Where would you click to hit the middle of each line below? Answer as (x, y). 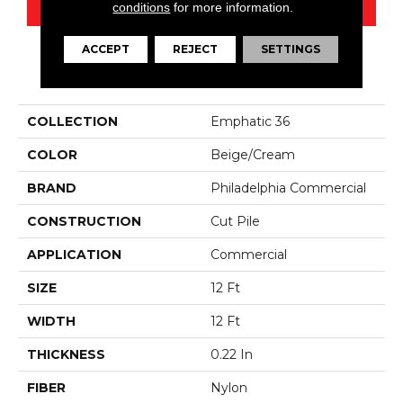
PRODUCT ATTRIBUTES (201, 79)
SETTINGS (291, 48)
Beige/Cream (253, 155)
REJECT (196, 48)
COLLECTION (72, 122)
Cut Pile (235, 222)
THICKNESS (66, 355)
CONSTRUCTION (84, 222)
